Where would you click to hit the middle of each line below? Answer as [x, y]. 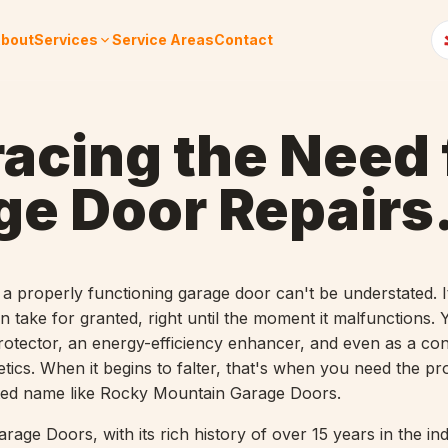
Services [66, 39]
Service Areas [163, 39]
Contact [244, 39]
